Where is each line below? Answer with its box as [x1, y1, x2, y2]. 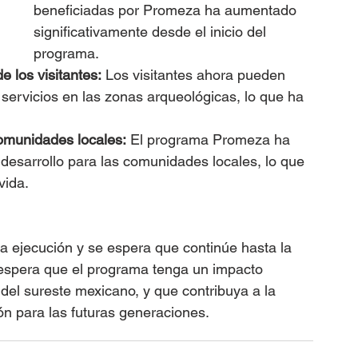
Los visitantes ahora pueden [101, 66, 289, 83]
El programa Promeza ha [126, 130, 294, 148]
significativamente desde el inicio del [34, 22, 270, 40]
